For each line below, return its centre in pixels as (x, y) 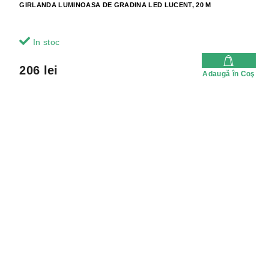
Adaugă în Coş (229, 74)
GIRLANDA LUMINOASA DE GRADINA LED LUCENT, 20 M (115, 5)
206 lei (39, 71)
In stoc (45, 42)
